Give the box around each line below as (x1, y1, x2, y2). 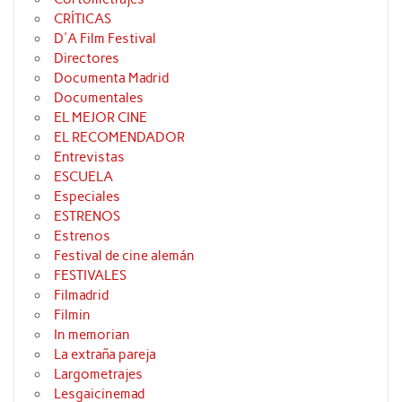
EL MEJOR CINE (54, 109, 148, 127)
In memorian (54, 327, 131, 344)
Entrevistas (54, 149, 126, 166)
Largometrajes (54, 366, 144, 383)
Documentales (54, 90, 144, 107)
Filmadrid (54, 287, 109, 304)
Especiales (54, 188, 121, 205)
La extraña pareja (54, 346, 157, 363)
